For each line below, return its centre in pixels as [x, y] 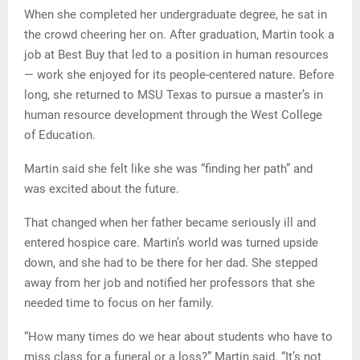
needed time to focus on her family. [119, 303]
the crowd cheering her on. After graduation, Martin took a [179, 34]
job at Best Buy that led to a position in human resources [176, 54]
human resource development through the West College [173, 115]
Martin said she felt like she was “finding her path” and [168, 168]
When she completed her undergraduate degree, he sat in [176, 14]
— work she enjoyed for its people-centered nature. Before [179, 74]
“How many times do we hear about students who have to [178, 336]
